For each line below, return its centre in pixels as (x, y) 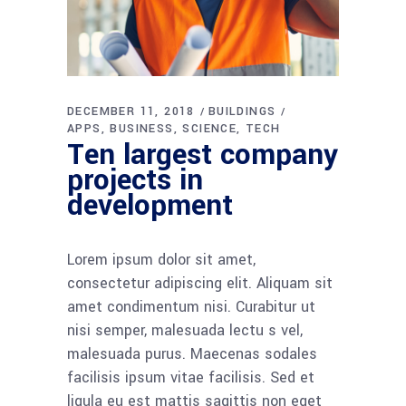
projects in (135, 181)
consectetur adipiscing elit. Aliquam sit (200, 284)
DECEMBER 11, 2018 (131, 112)
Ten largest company (203, 155)
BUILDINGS (242, 112)
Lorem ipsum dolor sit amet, (161, 260)
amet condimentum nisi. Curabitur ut (191, 307)
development (150, 206)
